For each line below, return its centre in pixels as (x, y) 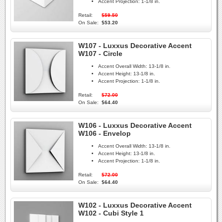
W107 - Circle (100, 54)
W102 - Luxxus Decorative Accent (135, 205)
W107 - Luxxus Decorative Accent (135, 46)
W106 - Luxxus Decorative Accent (135, 125)
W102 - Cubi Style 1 (111, 213)
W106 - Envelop (105, 133)
